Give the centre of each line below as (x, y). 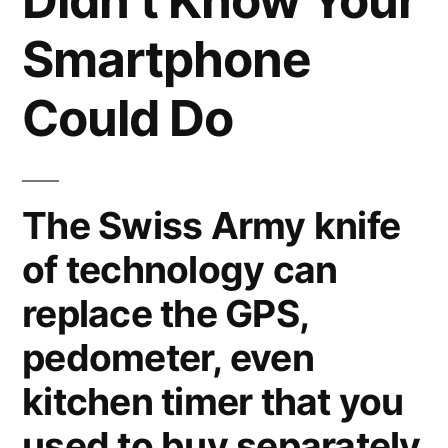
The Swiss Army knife (211, 225)
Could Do (128, 118)
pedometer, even (168, 357)
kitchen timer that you (213, 401)
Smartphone (167, 59)
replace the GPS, (165, 313)
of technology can (180, 269)
